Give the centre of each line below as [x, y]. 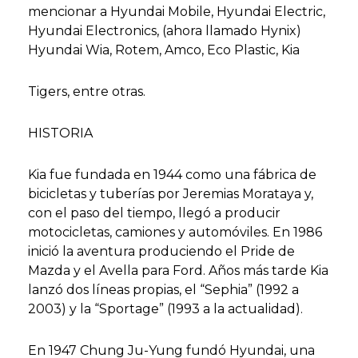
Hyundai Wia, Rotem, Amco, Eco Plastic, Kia [164, 50]
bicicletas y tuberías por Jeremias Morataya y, [171, 194]
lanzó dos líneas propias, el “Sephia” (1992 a [163, 290]
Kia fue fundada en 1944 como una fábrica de [172, 175]
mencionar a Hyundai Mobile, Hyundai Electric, [177, 12]
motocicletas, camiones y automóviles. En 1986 [175, 232]
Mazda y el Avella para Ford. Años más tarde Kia [178, 270]
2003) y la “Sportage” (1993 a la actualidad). [165, 309]
